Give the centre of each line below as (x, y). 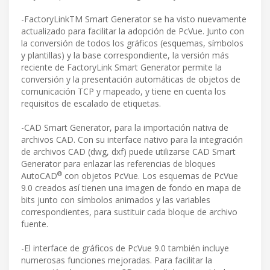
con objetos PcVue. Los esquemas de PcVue (150, 176)
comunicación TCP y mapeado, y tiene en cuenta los (124, 92)
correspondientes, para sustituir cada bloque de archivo (129, 212)
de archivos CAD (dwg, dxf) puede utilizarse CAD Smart (128, 152)
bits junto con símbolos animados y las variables (116, 200)
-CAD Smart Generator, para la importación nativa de (125, 128)
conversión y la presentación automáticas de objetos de (131, 80)
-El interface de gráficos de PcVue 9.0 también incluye (125, 248)
